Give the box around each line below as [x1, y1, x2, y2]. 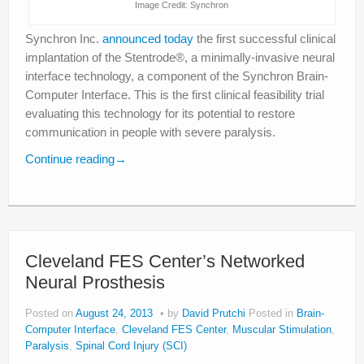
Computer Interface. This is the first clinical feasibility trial [25, 87, 324, 102]
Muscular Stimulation [232, 323, 331, 336]
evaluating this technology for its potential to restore [25, 106, 295, 120]
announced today [102, 31, 193, 45]
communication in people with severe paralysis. [25, 124, 275, 139]
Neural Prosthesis [25, 271, 165, 292]
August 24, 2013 [76, 307, 153, 319]
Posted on [25, 307, 76, 319]
